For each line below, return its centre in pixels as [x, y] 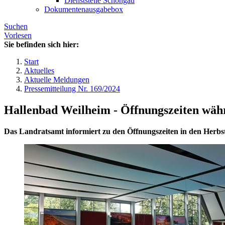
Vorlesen [18, 36]
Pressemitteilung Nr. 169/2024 [72, 89]
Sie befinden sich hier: [41, 45]
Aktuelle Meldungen [57, 80]
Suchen [16, 27]
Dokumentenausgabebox [84, 10]
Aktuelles [39, 71]
